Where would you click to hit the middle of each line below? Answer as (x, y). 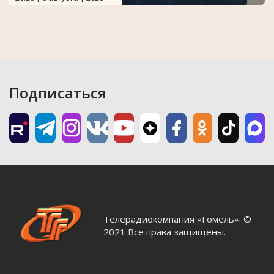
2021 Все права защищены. (165, 231)
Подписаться (58, 93)
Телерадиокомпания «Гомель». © (177, 219)
